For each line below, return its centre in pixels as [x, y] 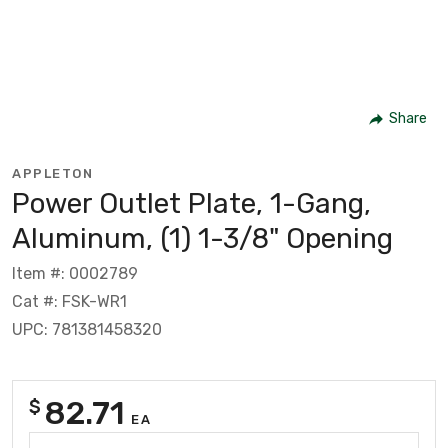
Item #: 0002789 [75, 273]
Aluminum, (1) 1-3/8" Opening [202, 238]
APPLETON [52, 173]
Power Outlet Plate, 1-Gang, [191, 203]
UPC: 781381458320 [87, 329]
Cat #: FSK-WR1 [69, 301]
